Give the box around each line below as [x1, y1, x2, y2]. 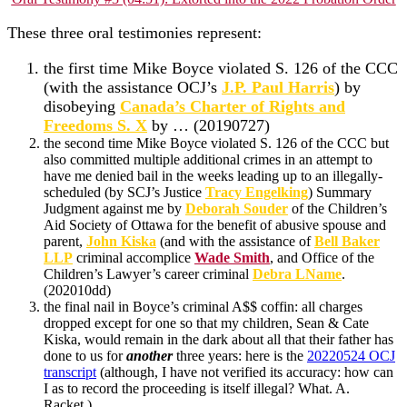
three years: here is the [173, 347, 307, 363]
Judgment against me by [44, 200, 185, 216]
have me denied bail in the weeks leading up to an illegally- [44, 167, 382, 184]
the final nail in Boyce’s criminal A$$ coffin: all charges [44, 298, 362, 314]
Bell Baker [314, 233, 380, 249]
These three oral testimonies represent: [7, 23, 262, 42]
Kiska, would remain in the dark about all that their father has [44, 331, 393, 347]
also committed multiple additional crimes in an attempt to [44, 151, 372, 167]
